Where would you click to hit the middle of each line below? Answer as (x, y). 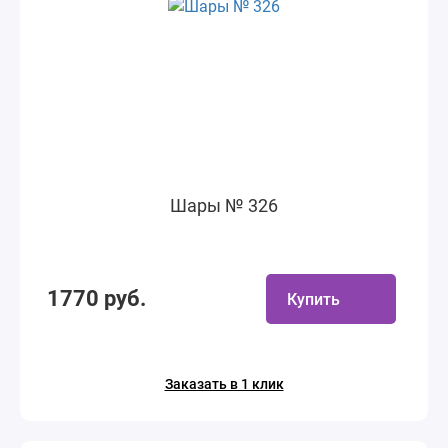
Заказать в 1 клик (224, 384)
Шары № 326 (224, 205)
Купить (313, 299)
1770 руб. (96, 298)
